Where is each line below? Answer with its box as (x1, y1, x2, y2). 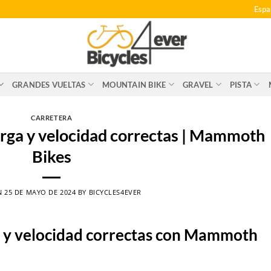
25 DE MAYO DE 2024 (4, 187, 76, 197)
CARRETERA (31, 114, 73, 122)
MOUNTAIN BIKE (102, 79, 166, 90)
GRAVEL (182, 79, 214, 90)
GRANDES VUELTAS (11, 79, 86, 90)
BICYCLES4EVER (88, 187, 142, 197)
